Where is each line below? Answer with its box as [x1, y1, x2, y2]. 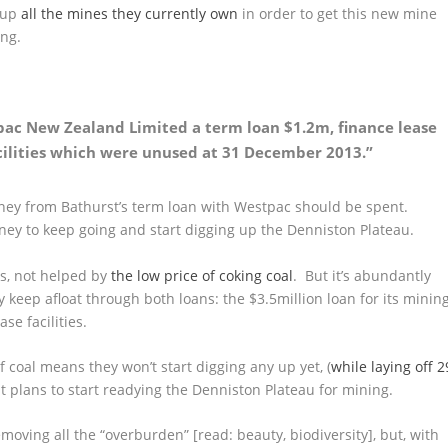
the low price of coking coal [111, 265, 294, 285]
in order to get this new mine [238, 3, 438, 23]
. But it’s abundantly [293, 265, 432, 285]
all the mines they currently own [21, 3, 239, 23]
